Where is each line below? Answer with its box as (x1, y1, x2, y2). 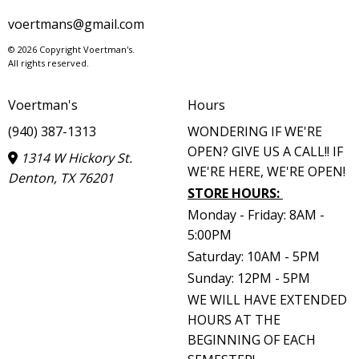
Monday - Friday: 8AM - (188, 205, 325, 224)
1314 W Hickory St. (18, 148, 132, 167)
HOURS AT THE (188, 310, 280, 329)
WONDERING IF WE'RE (188, 122, 322, 140)
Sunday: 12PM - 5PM (188, 268, 310, 287)
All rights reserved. (8, 56, 89, 69)
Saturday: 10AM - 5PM (188, 247, 320, 265)
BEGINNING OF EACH (188, 330, 316, 349)
